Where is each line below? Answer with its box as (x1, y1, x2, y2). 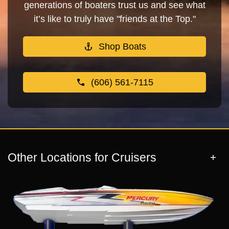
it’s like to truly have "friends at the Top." (33, 13, 196, 24)
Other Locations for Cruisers (8, 151, 156, 164)
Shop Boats (98, 41, 146, 52)
